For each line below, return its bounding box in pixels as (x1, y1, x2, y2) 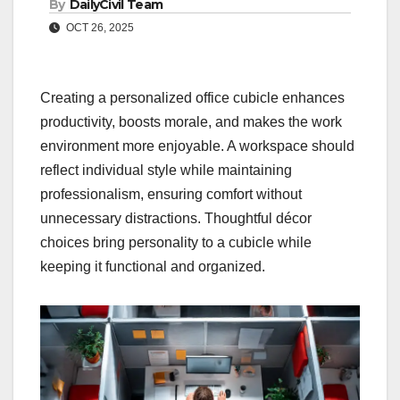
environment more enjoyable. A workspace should (40, 138, 354, 154)
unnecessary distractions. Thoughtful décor (40, 211, 312, 227)
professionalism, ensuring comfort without (40, 187, 302, 203)
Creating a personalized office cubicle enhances (40, 90, 345, 106)
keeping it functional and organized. (40, 259, 265, 275)
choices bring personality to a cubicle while (40, 235, 312, 251)
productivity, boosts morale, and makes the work (40, 114, 342, 130)
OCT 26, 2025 (63, 21, 134, 35)
